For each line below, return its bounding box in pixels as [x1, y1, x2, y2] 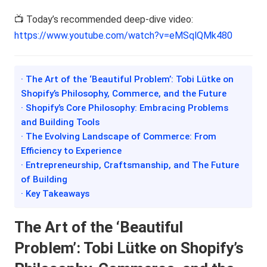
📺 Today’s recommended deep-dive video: [14, 13, 194, 25]
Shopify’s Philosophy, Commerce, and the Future [21, 88, 227, 99]
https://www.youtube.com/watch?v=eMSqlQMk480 [14, 29, 233, 41]
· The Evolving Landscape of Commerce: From [21, 131, 217, 142]
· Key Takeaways [21, 188, 90, 199]
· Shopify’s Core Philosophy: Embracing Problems [21, 102, 229, 113]
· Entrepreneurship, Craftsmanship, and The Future [21, 159, 240, 170]
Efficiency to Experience [21, 145, 122, 156]
